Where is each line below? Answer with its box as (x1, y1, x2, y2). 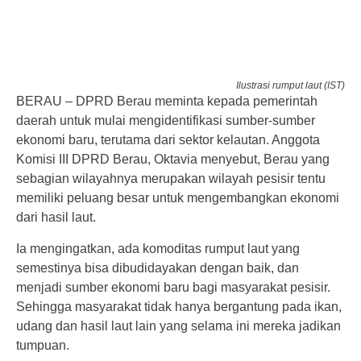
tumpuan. (16, 338, 69, 352)
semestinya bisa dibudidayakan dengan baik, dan (16, 260, 299, 275)
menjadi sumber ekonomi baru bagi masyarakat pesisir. (16, 280, 330, 294)
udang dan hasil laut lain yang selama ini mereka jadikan (16, 318, 341, 333)
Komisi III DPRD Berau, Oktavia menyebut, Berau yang (16, 152, 330, 167)
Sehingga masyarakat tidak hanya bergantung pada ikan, (16, 299, 342, 313)
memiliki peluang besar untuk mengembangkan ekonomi (16, 191, 339, 205)
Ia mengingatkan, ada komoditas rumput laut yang (16, 241, 300, 255)
